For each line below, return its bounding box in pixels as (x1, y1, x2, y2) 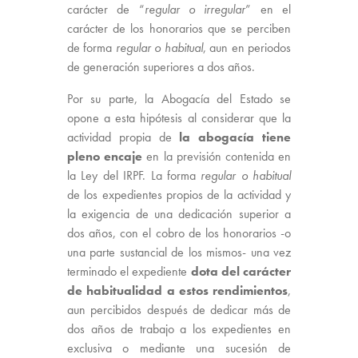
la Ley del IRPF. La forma (67, 166, 201, 184)
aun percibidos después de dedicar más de (67, 300, 291, 318)
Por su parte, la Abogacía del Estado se (67, 89, 291, 107)
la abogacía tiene (179, 128, 292, 145)
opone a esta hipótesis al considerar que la (67, 109, 291, 126)
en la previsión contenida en (142, 147, 292, 165)
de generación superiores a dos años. (67, 58, 255, 75)
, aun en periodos (202, 38, 292, 56)
